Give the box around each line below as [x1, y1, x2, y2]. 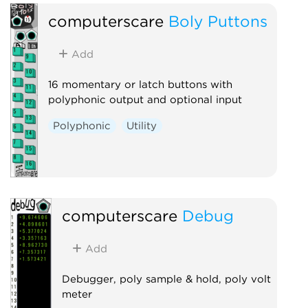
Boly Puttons [168, 11, 267, 30]
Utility [126, 119, 157, 132]
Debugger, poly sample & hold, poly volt [61, 272, 271, 285]
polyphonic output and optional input [47, 93, 242, 106]
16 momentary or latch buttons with [47, 78, 232, 91]
